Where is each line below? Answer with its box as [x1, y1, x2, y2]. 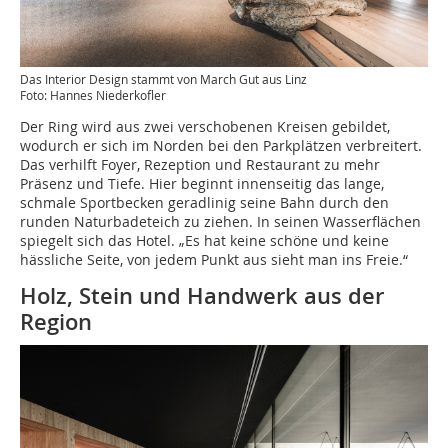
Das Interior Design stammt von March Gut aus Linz [20, 70, 307, 87]
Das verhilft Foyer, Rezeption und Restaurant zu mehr [20, 154, 380, 174]
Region [20, 306, 92, 337]
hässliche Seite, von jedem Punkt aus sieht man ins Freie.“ [20, 249, 408, 269]
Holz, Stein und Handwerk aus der [20, 280, 384, 311]
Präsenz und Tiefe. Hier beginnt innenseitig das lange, [20, 173, 384, 193]
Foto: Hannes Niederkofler [20, 86, 166, 103]
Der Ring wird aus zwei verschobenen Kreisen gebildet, [20, 116, 390, 136]
